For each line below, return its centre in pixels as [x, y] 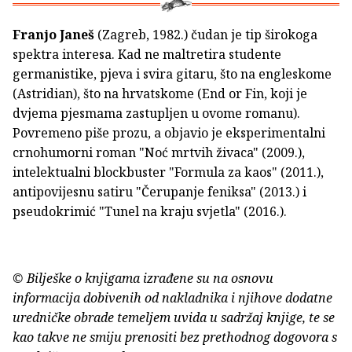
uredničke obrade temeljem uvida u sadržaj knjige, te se [174, 318]
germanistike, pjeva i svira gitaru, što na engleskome [172, 74]
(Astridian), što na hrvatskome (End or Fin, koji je [160, 94]
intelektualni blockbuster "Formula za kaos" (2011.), [168, 172]
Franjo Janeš [53, 35]
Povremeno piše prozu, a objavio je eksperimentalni [169, 133]
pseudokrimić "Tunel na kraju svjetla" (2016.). [151, 212]
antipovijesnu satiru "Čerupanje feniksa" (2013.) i [159, 192]
